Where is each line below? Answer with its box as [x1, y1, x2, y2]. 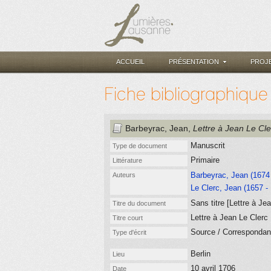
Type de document [113, 142, 167, 149]
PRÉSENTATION [169, 58, 219, 65]
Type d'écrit [113, 229, 146, 236]
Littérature [113, 157, 142, 164]
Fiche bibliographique [104, 83, 268, 105]
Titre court [113, 214, 143, 221]
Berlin [191, 249, 211, 258]
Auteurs [113, 171, 135, 178]
